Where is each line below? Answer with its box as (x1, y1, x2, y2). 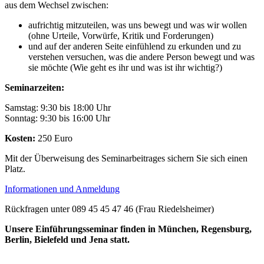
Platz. (5, 163, 25, 174)
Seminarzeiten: (5, 82, 64, 93)
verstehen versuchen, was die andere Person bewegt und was (28, 51, 255, 62)
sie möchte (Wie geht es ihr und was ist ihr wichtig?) (28, 62, 222, 72)
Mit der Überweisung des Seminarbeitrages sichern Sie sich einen (5, 153, 247, 163)
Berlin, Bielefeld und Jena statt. (5, 234, 130, 245)
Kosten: (5, 133, 35, 143)
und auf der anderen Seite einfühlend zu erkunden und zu (28, 41, 241, 51)
